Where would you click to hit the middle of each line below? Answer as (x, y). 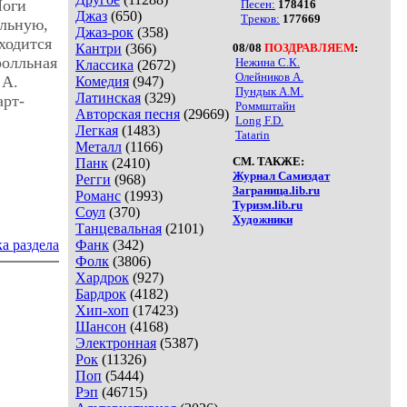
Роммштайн (265, 105)
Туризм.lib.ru (268, 204)
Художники (263, 219)
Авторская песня (128, 114)
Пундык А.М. (269, 91)
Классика (104, 65)
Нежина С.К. (268, 62)
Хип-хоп (102, 310)
